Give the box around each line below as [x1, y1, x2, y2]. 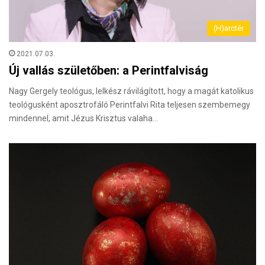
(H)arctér [214, 24, 244, 33]
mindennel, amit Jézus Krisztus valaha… [9, 114, 158, 124]
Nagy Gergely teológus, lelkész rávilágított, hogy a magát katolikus [9, 86, 254, 96]
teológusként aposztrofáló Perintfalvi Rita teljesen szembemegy [9, 100, 250, 110]
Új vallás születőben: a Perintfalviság [9, 63, 208, 78]
